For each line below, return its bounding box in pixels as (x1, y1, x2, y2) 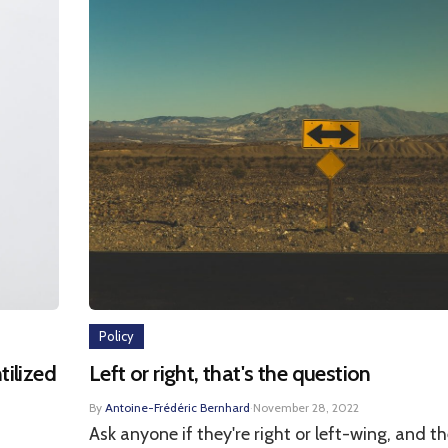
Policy (99, 328, 134, 344)
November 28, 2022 (253, 400, 359, 415)
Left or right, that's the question (89, 360, 371, 387)
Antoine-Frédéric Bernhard (105, 400, 250, 415)
